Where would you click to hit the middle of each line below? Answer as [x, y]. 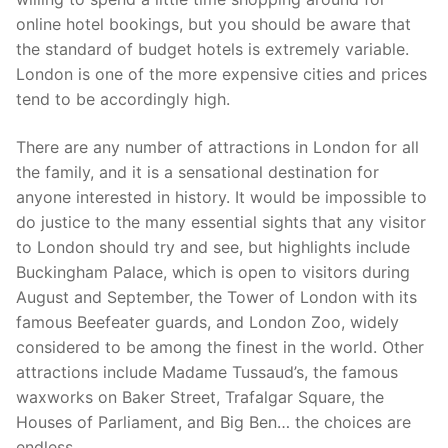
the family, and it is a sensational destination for [197, 171]
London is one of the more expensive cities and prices [221, 74]
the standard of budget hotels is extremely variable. [212, 49]
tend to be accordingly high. [123, 99]
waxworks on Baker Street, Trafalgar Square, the [200, 396]
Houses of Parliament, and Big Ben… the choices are [213, 421]
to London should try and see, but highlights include [213, 246]
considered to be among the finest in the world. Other [220, 346]
